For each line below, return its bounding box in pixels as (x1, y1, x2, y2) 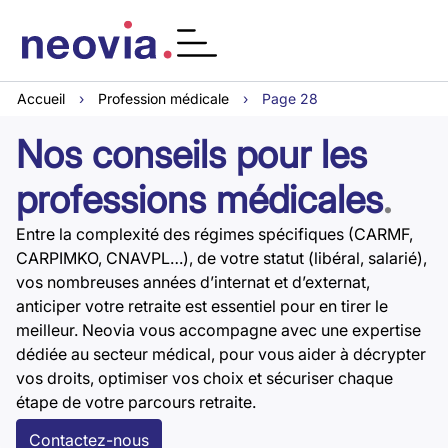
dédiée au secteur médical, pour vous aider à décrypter (16, 344, 426, 365)
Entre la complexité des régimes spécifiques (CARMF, (16, 224, 413, 245)
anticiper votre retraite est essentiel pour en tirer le (16, 296, 388, 317)
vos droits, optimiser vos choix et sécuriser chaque (16, 368, 393, 389)
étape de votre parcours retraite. (16, 392, 256, 413)
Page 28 (262, 90, 318, 108)
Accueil (17, 90, 65, 108)
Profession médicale (98, 90, 229, 108)
